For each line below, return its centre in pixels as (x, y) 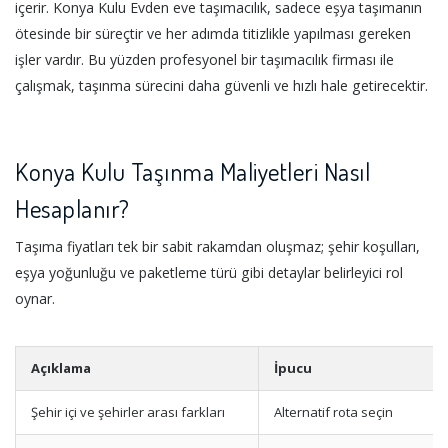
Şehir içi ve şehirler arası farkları (128, 411)
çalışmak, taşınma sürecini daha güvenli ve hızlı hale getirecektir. (221, 85)
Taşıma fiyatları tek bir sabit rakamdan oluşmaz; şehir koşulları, (217, 246)
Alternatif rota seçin (333, 411)
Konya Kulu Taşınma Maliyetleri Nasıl (192, 171)
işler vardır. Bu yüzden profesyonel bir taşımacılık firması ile (204, 59)
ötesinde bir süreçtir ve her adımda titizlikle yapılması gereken (213, 33)
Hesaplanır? (72, 208)
